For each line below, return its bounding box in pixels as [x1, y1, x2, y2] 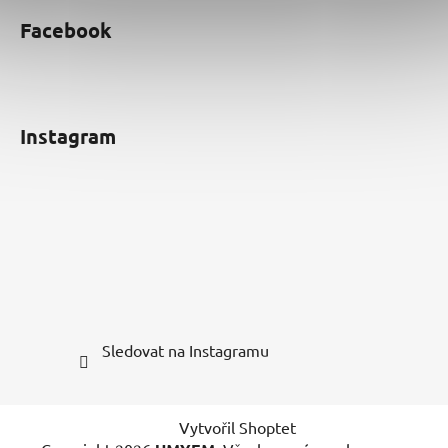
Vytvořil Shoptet [178, 416, 296, 437]
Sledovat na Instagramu [101, 339, 269, 360]
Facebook [20, 16, 112, 43]
